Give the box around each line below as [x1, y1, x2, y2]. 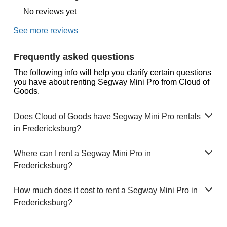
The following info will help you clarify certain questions [13, 68, 211, 77]
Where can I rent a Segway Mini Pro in [13, 148, 151, 158]
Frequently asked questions [13, 51, 134, 62]
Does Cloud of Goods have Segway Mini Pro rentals [13, 111, 201, 121]
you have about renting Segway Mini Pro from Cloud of [13, 77, 209, 86]
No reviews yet [23, 7, 77, 16]
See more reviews [13, 26, 78, 35]
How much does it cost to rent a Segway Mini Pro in [13, 185, 198, 195]
